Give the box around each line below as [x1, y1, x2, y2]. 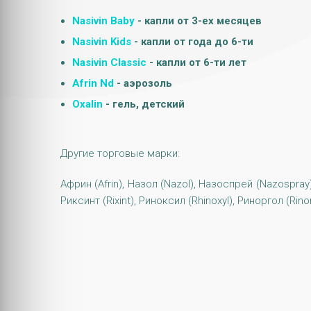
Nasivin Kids [72, 35, 131, 48]
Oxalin [72, 98, 103, 110]
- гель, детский [103, 98, 185, 110]
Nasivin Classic [72, 56, 146, 69]
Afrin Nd [72, 77, 114, 90]
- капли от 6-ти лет [146, 56, 246, 69]
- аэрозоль [114, 77, 172, 90]
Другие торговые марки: [60, 147, 180, 160]
